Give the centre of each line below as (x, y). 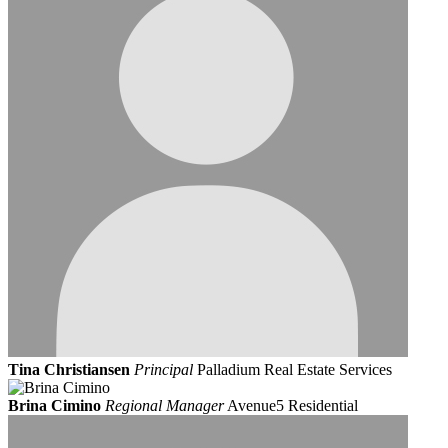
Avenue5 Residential (292, 405)
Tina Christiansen (69, 369)
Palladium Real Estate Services (294, 369)
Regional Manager (164, 405)
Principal (163, 369)
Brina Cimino (54, 405)
